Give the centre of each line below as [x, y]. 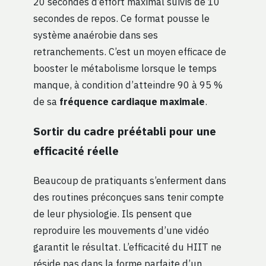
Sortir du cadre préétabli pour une [125, 131]
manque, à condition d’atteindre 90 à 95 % [128, 84]
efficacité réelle [76, 151]
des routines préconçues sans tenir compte [129, 197]
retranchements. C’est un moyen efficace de [130, 51]
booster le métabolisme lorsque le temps [125, 68]
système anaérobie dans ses [96, 34]
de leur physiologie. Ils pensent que [113, 214]
